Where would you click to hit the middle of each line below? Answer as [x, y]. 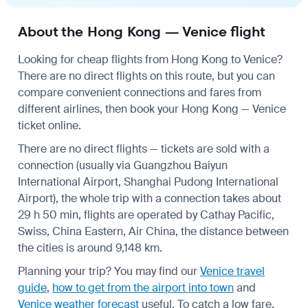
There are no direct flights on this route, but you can [146, 76]
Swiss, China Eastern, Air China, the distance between [153, 231]
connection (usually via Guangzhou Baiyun [123, 165]
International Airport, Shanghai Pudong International [148, 181]
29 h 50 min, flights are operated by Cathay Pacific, [146, 214]
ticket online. [49, 125]
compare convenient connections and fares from [140, 92]
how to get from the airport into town [143, 287]
